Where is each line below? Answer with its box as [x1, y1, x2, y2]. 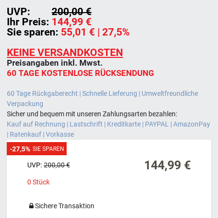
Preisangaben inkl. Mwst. [7, 57, 103, 68]
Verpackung [7, 99, 43, 108]
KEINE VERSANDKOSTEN [7, 46, 123, 58]
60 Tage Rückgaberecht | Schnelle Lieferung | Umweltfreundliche [7, 89, 198, 97]
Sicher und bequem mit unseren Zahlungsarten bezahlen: [7, 109, 177, 118]
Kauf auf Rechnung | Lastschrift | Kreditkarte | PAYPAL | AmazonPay [7, 120, 210, 128]
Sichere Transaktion [35, 201, 94, 210]
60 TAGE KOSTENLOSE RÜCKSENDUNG [7, 68, 154, 78]
